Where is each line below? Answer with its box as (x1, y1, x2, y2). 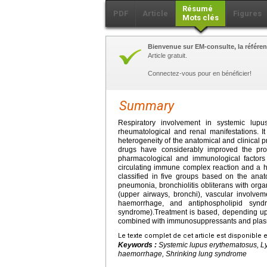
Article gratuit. (148, 51, 187, 59)
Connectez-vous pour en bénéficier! (148, 69, 252, 77)
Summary (119, 98, 174, 113)
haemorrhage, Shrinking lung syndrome (118, 249, 247, 258)
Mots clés (182, 13, 219, 22)
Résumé (182, 4, 213, 13)
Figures (233, 8, 262, 18)
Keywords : (118, 240, 159, 249)
